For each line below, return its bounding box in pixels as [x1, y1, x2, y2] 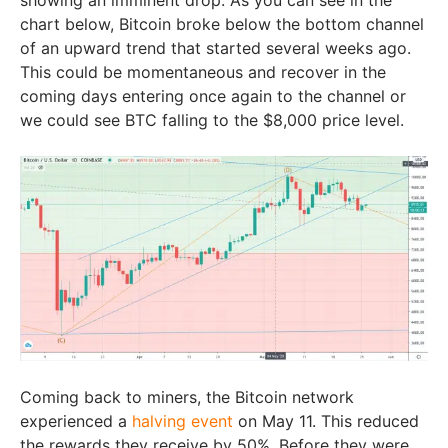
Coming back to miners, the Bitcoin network [20, 386, 354, 407]
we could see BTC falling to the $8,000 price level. [20, 109, 404, 130]
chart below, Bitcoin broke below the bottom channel [20, 13, 424, 34]
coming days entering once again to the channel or [20, 85, 406, 106]
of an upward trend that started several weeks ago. [20, 37, 411, 58]
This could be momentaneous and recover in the [20, 61, 386, 82]
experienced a [20, 410, 132, 431]
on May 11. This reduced [233, 410, 419, 431]
